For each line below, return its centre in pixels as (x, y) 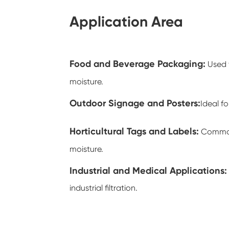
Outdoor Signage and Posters (134, 103)
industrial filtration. (104, 188)
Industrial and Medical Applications (147, 170)
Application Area (127, 22)
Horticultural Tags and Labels (133, 131)
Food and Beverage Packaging (136, 64)
